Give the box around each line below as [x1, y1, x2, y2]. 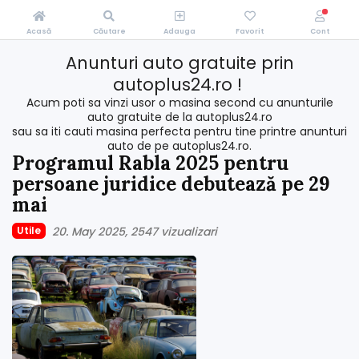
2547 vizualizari [131, 224, 217, 240]
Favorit [236, 26, 264, 36]
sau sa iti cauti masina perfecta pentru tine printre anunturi [12, 123, 347, 139]
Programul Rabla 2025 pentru [12, 151, 288, 175]
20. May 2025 [52, 224, 125, 240]
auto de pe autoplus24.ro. [107, 138, 252, 154]
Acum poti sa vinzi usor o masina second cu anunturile [26, 95, 333, 111]
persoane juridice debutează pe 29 [12, 171, 330, 196]
